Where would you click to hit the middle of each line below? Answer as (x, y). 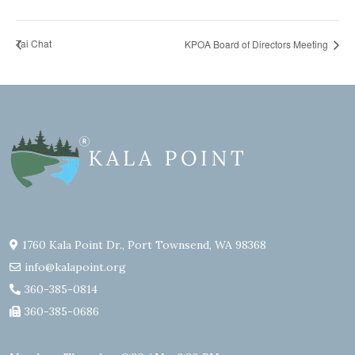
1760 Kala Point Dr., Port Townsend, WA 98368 (144, 245)
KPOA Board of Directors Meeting (258, 44)
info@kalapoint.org (75, 267)
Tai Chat (34, 44)
